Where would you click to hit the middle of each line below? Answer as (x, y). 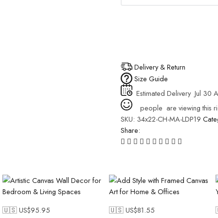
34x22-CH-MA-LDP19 (169, 119)
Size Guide (151, 78)
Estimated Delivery (164, 93)
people (150, 108)
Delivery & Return (160, 67)
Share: (130, 130)
